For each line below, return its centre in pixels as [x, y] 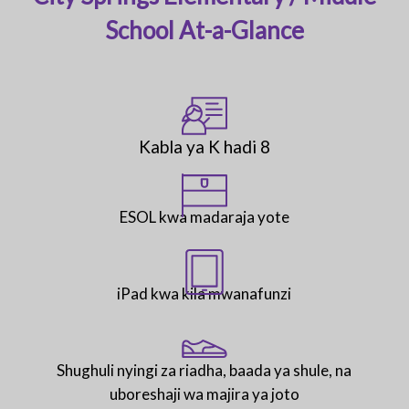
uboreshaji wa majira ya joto [204, 394]
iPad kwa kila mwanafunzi [204, 294]
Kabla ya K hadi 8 [204, 146]
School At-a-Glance [204, 30]
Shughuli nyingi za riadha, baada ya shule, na [204, 371]
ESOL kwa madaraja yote [204, 217]
